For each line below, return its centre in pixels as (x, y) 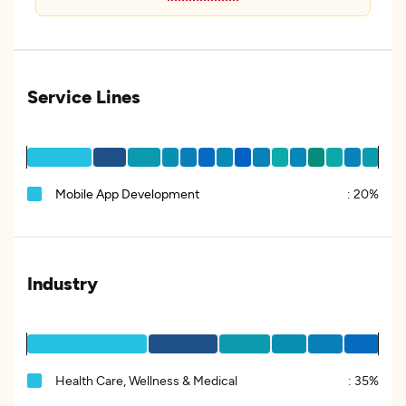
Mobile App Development (127, 193)
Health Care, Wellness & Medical (146, 380)
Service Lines (84, 96)
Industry (63, 283)
